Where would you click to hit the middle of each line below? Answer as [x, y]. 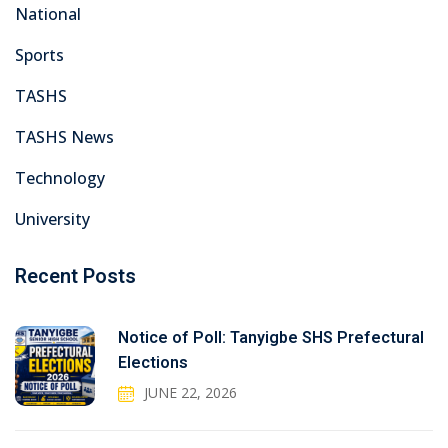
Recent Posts [75, 277]
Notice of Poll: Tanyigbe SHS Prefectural [270, 338]
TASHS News [64, 137]
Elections [152, 363]
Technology [60, 178]
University [52, 219]
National [48, 14]
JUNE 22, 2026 [190, 393]
